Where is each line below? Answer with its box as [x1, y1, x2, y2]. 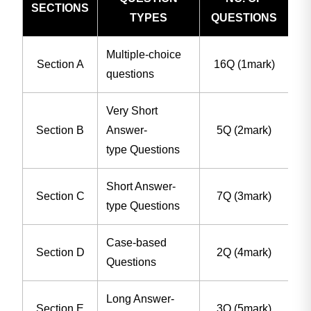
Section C [35, 190, 85, 202]
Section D [35, 246, 85, 258]
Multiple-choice [106, 48, 182, 60]
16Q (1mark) [213, 58, 275, 70]
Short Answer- [106, 180, 176, 192]
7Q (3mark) [217, 190, 272, 202]
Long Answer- [106, 292, 175, 305]
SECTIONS [31, 1, 90, 14]
